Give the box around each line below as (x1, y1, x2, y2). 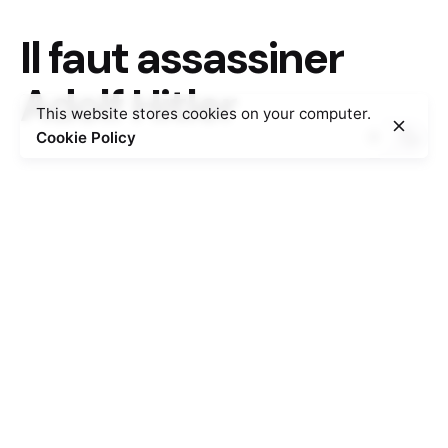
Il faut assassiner (20, 29, 344, 87)
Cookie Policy (36, 128, 136, 147)
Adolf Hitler (20, 77, 237, 135)
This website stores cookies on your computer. (36, 104, 371, 123)
